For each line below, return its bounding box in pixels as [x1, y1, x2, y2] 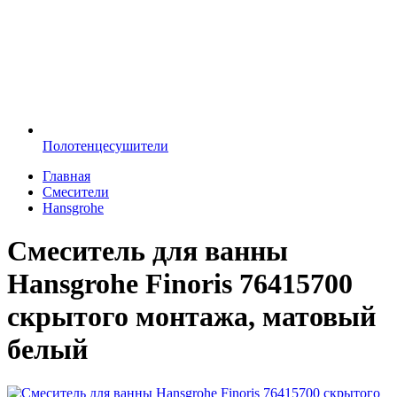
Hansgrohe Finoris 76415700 [7, 268, 353, 300]
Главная [43, 168, 90, 183]
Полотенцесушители [43, 138, 168, 153]
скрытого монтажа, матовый [7, 300, 376, 333]
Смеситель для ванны [7, 235, 288, 268]
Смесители [43, 184, 109, 199]
